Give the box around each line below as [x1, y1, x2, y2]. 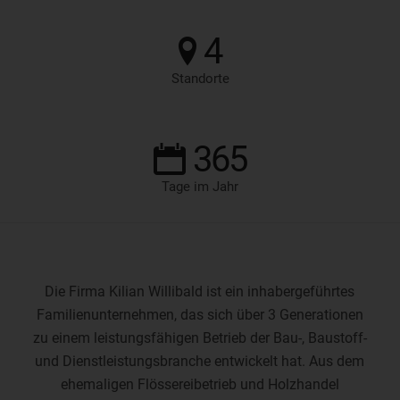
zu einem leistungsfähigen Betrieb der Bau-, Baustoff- [32, 329, 367, 346]
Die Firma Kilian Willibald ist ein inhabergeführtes [45, 282, 355, 300]
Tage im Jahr [162, 179, 238, 196]
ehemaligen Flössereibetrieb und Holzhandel [60, 375, 339, 393]
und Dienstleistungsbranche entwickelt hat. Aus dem [35, 352, 365, 370]
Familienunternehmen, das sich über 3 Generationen [36, 305, 363, 323]
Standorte [171, 71, 229, 87]
